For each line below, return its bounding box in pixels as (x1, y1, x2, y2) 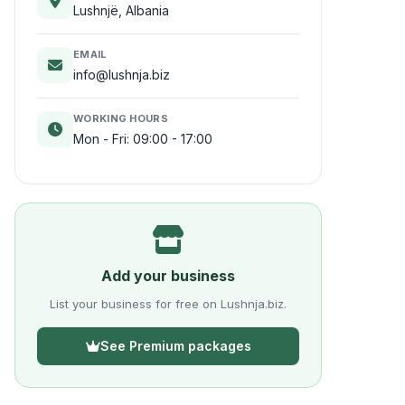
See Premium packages (99, 338, 251, 353)
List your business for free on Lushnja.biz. (50, 297, 287, 311)
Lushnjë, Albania (73, 3, 169, 18)
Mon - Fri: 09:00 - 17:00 (73, 131, 212, 146)
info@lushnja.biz (73, 67, 170, 82)
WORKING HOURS (73, 112, 168, 125)
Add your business (101, 267, 235, 285)
